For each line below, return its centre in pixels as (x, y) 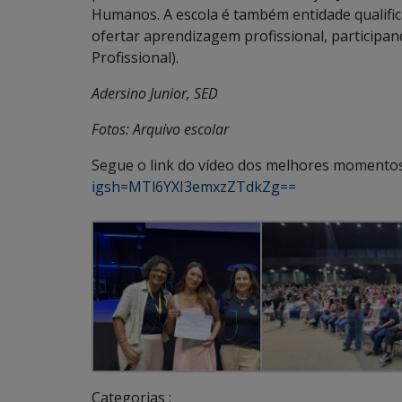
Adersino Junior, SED (155, 93)
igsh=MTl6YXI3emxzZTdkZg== (194, 186)
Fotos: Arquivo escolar (160, 129)
